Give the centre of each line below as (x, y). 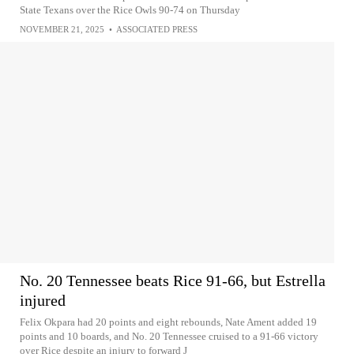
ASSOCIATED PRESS (157, 29)
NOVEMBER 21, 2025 (62, 29)
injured (43, 300)
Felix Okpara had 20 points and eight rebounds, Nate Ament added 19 (168, 322)
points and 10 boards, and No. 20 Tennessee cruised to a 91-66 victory (169, 336)
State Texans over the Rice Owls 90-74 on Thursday (130, 10)
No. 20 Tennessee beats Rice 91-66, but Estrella (173, 281)
